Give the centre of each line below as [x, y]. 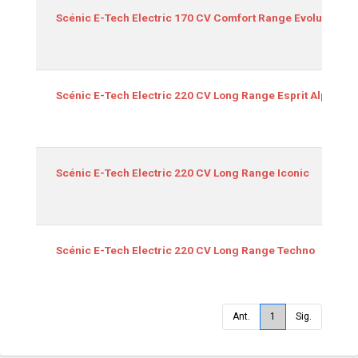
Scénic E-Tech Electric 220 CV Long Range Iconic [183, 172]
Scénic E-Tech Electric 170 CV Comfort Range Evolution [199, 17]
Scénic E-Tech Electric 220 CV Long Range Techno [185, 250]
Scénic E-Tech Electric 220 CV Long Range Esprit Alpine [199, 95]
